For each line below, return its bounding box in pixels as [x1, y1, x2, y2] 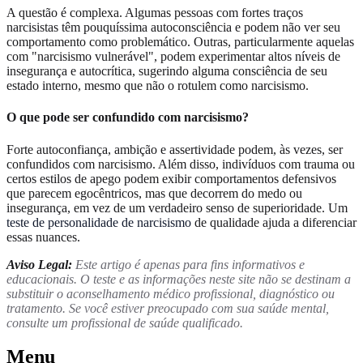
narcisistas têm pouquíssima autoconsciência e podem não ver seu [6, 20, 340, 35]
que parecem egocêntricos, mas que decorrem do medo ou [6, 186, 302, 200]
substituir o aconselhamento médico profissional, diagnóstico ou [6, 286, 335, 301]
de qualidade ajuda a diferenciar [191, 215, 357, 229]
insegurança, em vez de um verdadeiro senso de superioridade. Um [6, 200, 348, 215]
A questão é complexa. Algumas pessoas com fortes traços [6, 6, 303, 20]
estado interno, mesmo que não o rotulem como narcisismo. [6, 79, 309, 93]
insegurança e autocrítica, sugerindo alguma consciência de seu [6, 64, 327, 79]
